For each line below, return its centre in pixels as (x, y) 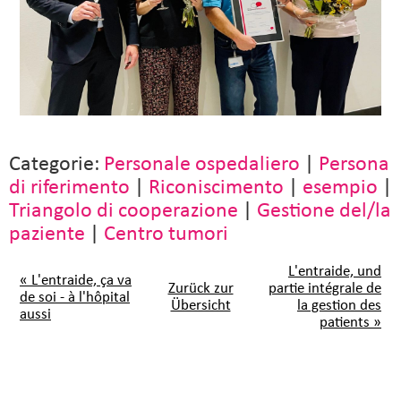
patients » (350, 321)
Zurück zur (200, 287)
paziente (47, 232)
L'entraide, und (335, 270)
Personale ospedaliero (202, 162)
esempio (340, 186)
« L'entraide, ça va (76, 278)
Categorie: (56, 162)
